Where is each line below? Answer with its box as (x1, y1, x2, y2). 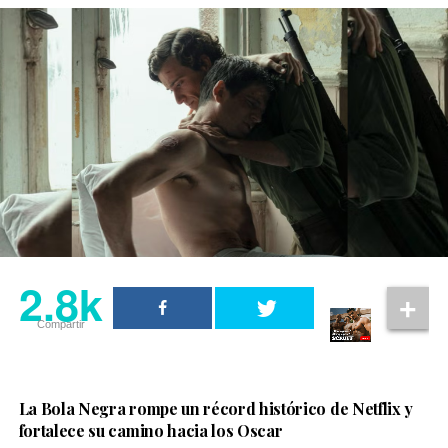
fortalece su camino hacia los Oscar (18, 420, 283, 442)
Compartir (36, 317, 85, 330)
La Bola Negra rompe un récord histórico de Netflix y (18, 398, 414, 420)
